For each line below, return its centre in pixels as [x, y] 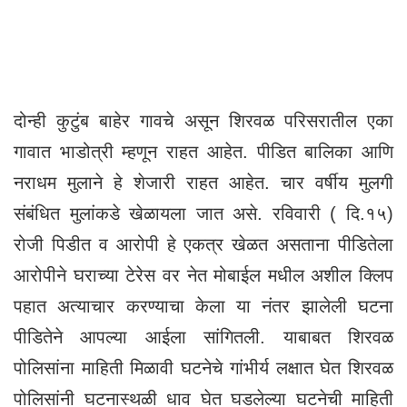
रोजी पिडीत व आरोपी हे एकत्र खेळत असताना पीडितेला [203, 244]
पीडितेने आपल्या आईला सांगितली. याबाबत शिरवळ [203, 337]
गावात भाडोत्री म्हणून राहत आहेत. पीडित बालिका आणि [203, 151]
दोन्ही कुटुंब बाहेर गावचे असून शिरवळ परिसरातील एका [203, 120]
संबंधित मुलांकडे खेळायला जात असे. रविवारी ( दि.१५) [203, 213]
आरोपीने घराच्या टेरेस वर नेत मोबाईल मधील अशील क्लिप [203, 275]
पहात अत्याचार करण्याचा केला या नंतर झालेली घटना [203, 306]
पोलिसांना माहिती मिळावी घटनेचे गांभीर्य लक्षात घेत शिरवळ [203, 367]
